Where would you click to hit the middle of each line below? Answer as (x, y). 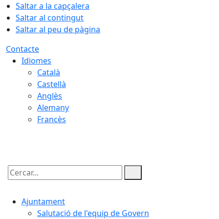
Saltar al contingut (50, 18)
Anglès (50, 96)
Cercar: (19, 181)
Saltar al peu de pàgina (58, 29)
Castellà (52, 84)
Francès (52, 119)
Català (49, 72)
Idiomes (36, 61)
